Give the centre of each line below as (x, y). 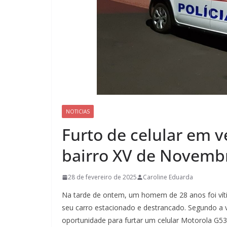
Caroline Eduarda (168, 177)
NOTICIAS (78, 112)
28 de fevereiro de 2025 (102, 177)
